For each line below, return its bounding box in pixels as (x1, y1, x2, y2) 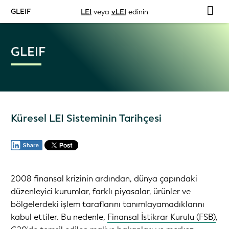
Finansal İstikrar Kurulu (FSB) (107, 212, 216, 222)
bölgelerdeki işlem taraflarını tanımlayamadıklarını (11, 199, 204, 210)
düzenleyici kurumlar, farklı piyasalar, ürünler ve (11, 186, 191, 197)
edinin (126, 7, 148, 16)
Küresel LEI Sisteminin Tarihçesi (11, 111, 162, 125)
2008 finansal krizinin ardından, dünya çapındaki (11, 173, 197, 184)
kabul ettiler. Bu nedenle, (11, 212, 107, 222)
